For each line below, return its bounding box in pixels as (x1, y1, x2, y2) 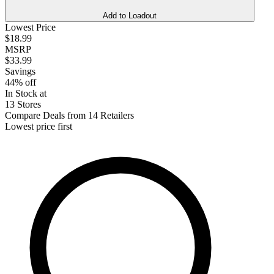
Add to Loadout (103, 10, 157, 20)
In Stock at (5, 87, 46, 98)
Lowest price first (5, 120, 72, 131)
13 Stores (5, 98, 41, 109)
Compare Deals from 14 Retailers (5, 109, 134, 120)
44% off (5, 76, 36, 87)
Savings (5, 65, 35, 76)
